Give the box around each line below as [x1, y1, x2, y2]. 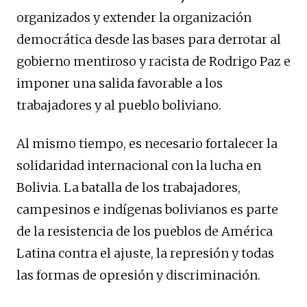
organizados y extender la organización [16, 10, 251, 26]
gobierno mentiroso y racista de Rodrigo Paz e [16, 53, 291, 70]
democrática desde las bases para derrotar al [16, 32, 281, 48]
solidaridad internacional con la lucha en [16, 158, 261, 174]
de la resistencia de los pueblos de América [16, 223, 273, 240]
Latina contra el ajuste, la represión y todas [16, 245, 274, 262]
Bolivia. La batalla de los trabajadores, [16, 180, 241, 196]
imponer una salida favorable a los [16, 75, 223, 92]
